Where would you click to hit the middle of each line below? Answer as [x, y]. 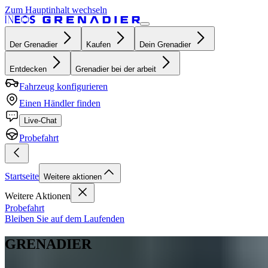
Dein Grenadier [165, 45]
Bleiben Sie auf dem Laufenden [65, 219]
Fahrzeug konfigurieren [63, 86]
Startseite [22, 176]
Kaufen [98, 45]
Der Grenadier [33, 45]
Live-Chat [40, 121]
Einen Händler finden [60, 103]
